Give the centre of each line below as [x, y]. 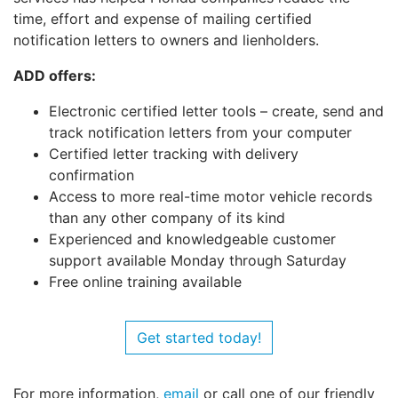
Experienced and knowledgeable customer [192, 239]
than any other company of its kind [167, 218]
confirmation [92, 175]
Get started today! [199, 338]
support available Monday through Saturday [198, 261]
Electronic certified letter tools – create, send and [216, 111]
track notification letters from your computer [200, 133]
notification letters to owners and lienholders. [166, 40]
